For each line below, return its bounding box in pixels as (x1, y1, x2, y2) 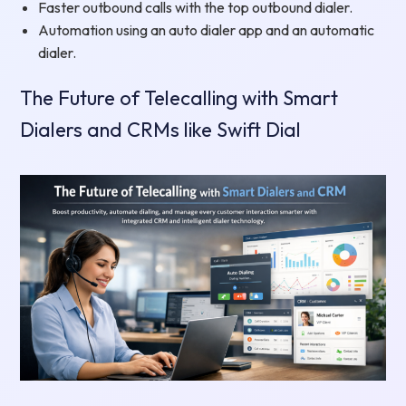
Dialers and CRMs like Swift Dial (20, 116, 302, 142)
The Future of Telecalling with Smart (20, 84, 339, 111)
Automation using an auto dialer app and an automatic (38, 20, 375, 39)
